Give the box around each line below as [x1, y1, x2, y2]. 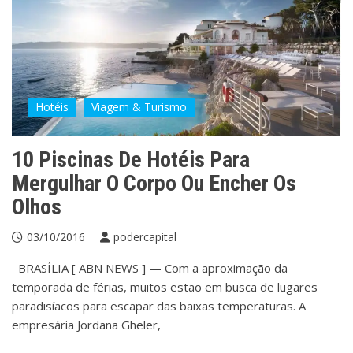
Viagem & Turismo [91, 99, 187, 115]
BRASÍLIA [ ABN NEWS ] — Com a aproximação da [12, 260, 288, 277]
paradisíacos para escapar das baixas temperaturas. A [12, 298, 306, 314]
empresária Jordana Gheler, [12, 317, 161, 333]
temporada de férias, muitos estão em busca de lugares [12, 279, 318, 295]
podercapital [113, 229, 176, 245]
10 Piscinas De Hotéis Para [12, 147, 250, 173]
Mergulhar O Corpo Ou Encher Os [12, 170, 296, 197]
